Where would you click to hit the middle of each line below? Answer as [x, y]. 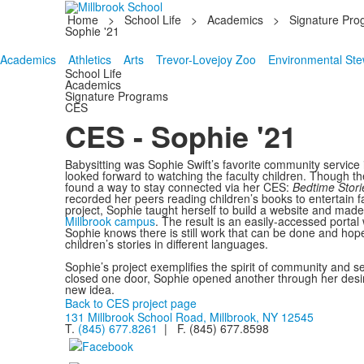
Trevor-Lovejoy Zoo [206, 59]
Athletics [90, 59]
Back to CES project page [130, 303]
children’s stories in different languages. [166, 244]
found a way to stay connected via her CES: [178, 187]
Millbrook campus [110, 221]
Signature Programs [116, 96]
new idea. [89, 289]
